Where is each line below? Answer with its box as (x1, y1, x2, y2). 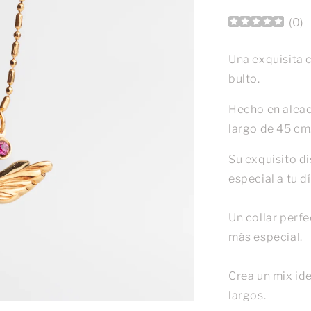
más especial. (228, 230, 303, 244)
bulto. (228, 72, 263, 86)
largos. (228, 289, 267, 303)
